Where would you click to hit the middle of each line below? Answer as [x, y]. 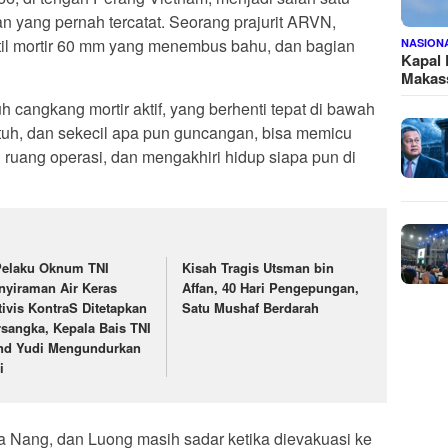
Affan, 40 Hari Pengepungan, [271, 287]
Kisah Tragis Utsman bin [258, 267]
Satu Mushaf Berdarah [251, 307]
